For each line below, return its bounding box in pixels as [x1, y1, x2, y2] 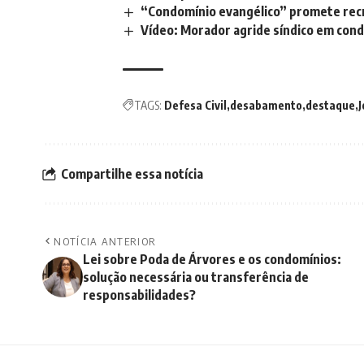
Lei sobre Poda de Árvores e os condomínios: [83, 251, 341, 268]
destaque [305, 98, 355, 113]
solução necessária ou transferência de [83, 269, 309, 286]
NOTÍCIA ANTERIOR [54, 235, 157, 249]
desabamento [230, 98, 302, 113]
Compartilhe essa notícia [61, 165, 203, 182]
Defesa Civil [164, 98, 227, 113]
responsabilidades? [83, 287, 196, 304]
